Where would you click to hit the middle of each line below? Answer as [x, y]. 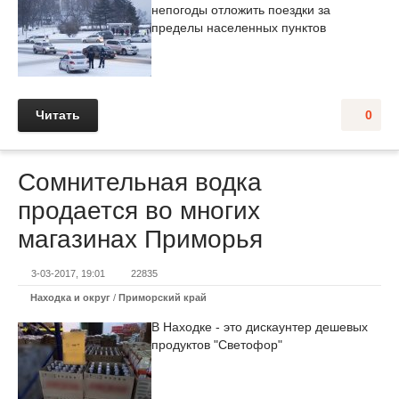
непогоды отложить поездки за [241, 10]
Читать [58, 115]
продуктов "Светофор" [217, 345]
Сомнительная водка [140, 182]
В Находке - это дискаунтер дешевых [260, 327]
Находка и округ [70, 297]
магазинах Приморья [140, 239]
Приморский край [163, 297]
